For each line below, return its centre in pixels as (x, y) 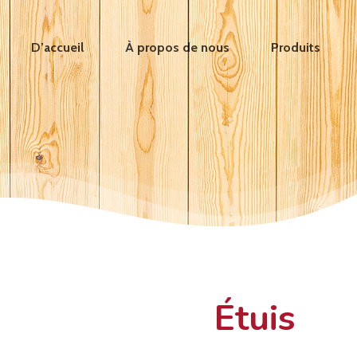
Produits (296, 47)
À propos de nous (177, 47)
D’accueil (57, 47)
